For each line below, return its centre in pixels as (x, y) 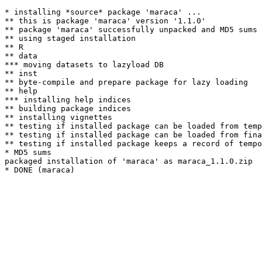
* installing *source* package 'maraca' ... (103, 12)
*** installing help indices (68, 100)
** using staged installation (70, 38)
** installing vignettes (58, 117)
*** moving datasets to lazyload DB (84, 65)
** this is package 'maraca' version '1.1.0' (105, 21)
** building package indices (68, 108)
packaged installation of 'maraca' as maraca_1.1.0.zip (129, 161)
